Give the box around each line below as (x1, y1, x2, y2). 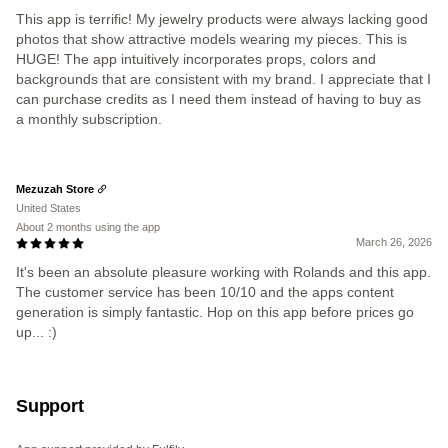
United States (16, 202, 81, 214)
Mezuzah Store (16, 182, 94, 195)
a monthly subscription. (16, 111, 162, 127)
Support (16, 396, 84, 416)
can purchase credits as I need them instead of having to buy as (16, 91, 421, 107)
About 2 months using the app (16, 221, 160, 233)
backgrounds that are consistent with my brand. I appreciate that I (16, 71, 431, 87)
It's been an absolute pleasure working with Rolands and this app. (16, 264, 431, 280)
